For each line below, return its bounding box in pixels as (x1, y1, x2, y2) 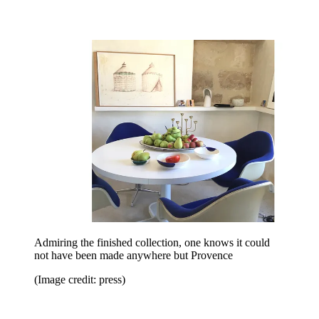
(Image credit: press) (34, 273, 125, 286)
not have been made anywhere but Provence (34, 249, 233, 262)
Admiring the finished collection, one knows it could (34, 236, 270, 249)
